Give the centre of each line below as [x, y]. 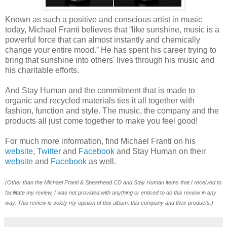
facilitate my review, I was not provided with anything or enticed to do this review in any [111, 192]
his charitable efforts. [42, 70]
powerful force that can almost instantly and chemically [103, 40]
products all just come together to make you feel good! [101, 121]
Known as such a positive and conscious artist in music [104, 19]
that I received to [201, 182]
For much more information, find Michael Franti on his [100, 141]
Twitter [49, 151]
